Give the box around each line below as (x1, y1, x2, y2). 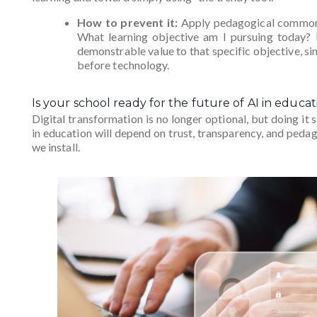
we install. (31, 140, 80, 154)
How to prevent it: (76, 16, 178, 30)
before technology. (76, 58, 170, 72)
